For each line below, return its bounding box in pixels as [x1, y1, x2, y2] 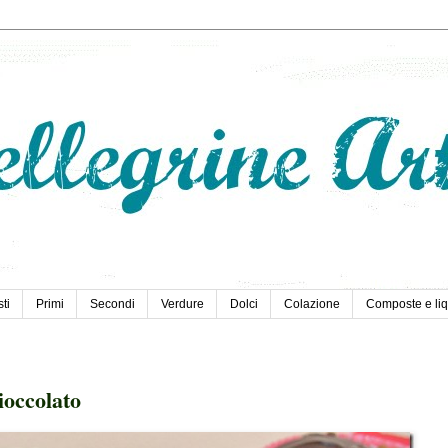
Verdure [161, 297, 204, 312]
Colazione [284, 297, 340, 312]
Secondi [90, 297, 135, 312]
